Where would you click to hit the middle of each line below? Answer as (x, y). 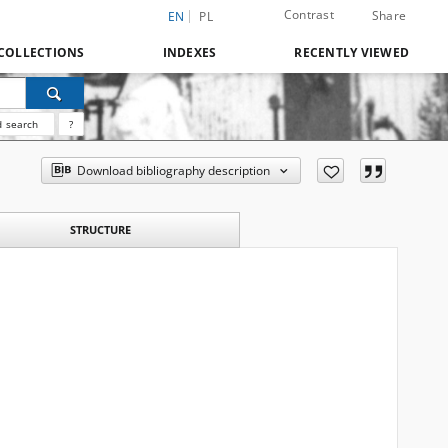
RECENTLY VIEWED (351, 52)
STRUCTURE (100, 229)
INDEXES (189, 52)
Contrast (308, 14)
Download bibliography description (174, 170)
